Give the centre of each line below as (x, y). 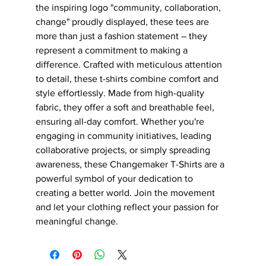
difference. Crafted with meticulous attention (130, 65)
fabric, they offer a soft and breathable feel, (126, 107)
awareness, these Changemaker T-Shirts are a (131, 164)
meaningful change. (77, 221)
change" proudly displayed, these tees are (123, 22)
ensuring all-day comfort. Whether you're (121, 122)
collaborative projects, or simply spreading (124, 150)
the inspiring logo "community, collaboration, (129, 8)
